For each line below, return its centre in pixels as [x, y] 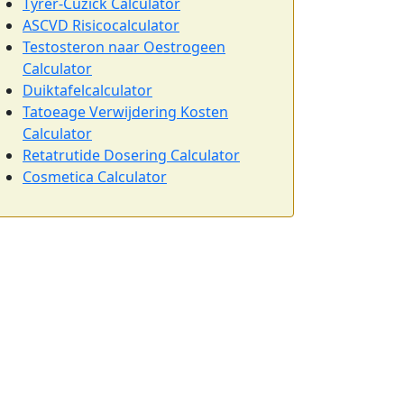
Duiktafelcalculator [87, 90]
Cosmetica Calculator [95, 177]
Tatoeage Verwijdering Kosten [125, 112]
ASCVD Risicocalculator [101, 25]
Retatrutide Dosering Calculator [131, 155]
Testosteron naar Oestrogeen [124, 47]
